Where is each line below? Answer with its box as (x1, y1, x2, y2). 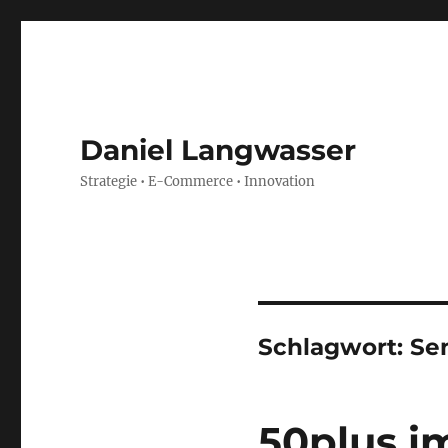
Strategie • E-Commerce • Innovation (80, 173, 316, 190)
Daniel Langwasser (80, 133, 357, 167)
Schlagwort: (257, 333, 410, 361)
